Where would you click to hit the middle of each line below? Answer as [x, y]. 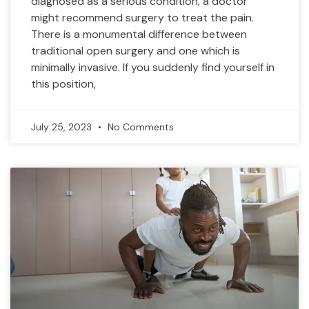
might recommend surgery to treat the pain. [142, 18]
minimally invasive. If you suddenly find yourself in [153, 67]
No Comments [139, 127]
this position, [63, 84]
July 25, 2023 [63, 127]
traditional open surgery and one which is [136, 51]
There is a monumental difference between [139, 34]
